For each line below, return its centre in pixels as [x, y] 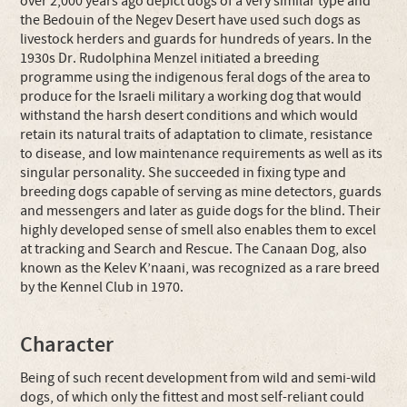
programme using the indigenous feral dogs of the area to [196, 77]
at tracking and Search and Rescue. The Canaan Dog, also [194, 249]
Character [67, 345]
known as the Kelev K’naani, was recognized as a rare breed [200, 268]
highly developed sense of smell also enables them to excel [199, 230]
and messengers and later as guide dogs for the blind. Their [201, 211]
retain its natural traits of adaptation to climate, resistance [197, 134]
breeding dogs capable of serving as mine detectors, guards [201, 192]
